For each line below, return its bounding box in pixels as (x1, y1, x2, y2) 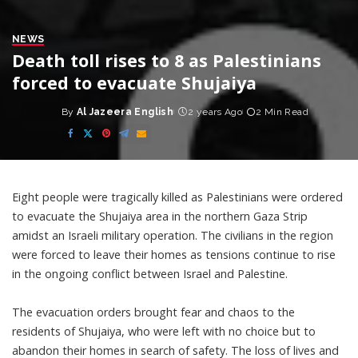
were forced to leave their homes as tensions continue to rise (12, 247, 336, 262)
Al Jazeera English (76, 106, 173, 117)
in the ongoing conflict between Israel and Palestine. (12, 266, 288, 281)
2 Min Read (256, 106, 308, 117)
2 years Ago (188, 106, 243, 117)
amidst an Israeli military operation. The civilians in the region (12, 228, 333, 243)
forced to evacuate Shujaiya (12, 71, 257, 94)
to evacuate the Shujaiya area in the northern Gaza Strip (12, 209, 308, 224)
